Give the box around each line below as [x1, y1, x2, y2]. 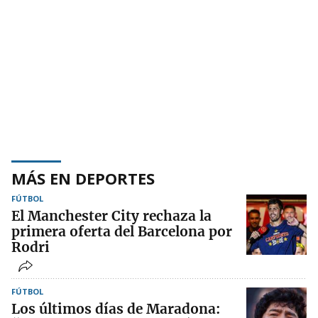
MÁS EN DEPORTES [11, 168, 155, 190]
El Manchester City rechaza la [11, 207, 212, 225]
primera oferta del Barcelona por [11, 223, 232, 241]
